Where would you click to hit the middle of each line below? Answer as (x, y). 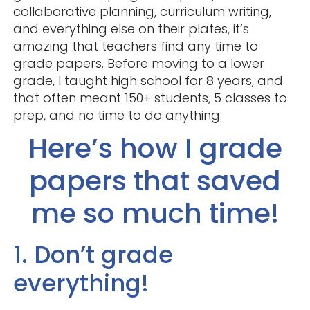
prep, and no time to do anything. (117, 116)
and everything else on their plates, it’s (131, 29)
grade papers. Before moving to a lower (138, 64)
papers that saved (155, 181)
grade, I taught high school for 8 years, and (148, 81)
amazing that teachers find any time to (135, 46)
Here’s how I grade (155, 148)
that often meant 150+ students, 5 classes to (150, 98)
